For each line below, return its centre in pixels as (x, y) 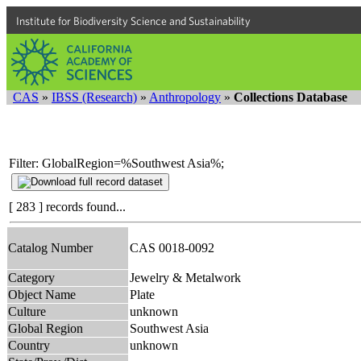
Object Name (42, 294)
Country (29, 345)
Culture (27, 311)
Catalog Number (50, 247)
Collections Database (290, 97)
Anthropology (185, 97)
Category (31, 277)
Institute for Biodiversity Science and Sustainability (133, 21)
